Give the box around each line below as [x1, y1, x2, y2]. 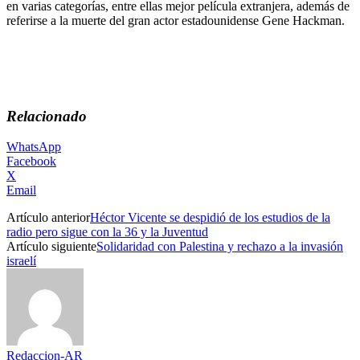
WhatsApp [6, 140, 61, 154]
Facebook [6, 154, 56, 169]
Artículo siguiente [6, 239, 96, 254]
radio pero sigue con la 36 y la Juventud [6, 225, 208, 239]
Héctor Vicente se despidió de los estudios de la [90, 211, 330, 225]
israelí [6, 254, 36, 268]
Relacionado [6, 107, 87, 125]
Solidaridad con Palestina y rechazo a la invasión [96, 239, 343, 254]
